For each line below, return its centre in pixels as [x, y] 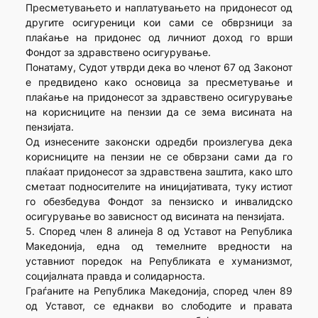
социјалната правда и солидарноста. [115, 276]
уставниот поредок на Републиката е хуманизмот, [159, 261]
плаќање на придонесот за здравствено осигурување [159, 97]
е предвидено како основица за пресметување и [159, 82]
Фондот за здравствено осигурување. [118, 53]
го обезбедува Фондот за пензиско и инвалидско [159, 202]
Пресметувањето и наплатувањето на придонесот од [159, 8]
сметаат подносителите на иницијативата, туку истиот [159, 187]
